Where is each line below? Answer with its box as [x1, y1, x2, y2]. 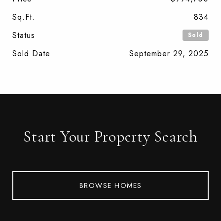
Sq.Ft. [12, 11, 35, 23]
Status [12, 29, 35, 41]
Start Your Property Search [23, 126, 198, 146]
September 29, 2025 [129, 47, 209, 59]
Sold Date [12, 47, 50, 59]
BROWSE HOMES [79, 180, 142, 190]
